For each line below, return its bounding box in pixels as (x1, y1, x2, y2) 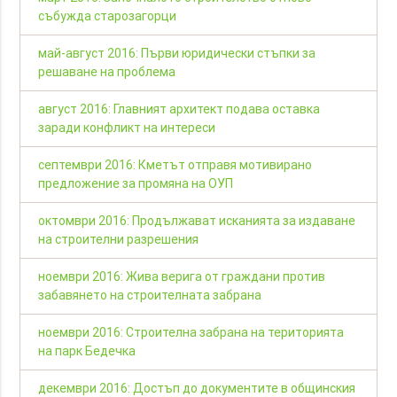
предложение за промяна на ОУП (38, 175, 234, 192)
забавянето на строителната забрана (38, 287, 262, 304)
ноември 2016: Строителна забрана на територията (38, 324, 345, 341)
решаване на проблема (38, 64, 176, 81)
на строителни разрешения (38, 231, 199, 248)
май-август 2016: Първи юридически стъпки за (38, 45, 316, 62)
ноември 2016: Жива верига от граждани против (38, 269, 326, 285)
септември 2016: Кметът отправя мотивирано (38, 157, 313, 174)
